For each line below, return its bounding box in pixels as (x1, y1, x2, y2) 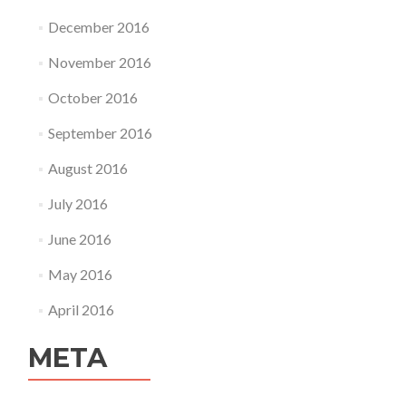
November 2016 (47, 53, 151, 71)
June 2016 (47, 230, 111, 247)
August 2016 (47, 159, 128, 177)
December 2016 (47, 18, 150, 35)
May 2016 (47, 266, 112, 283)
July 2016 (47, 195, 108, 212)
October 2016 (47, 89, 138, 106)
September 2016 (47, 124, 152, 141)
